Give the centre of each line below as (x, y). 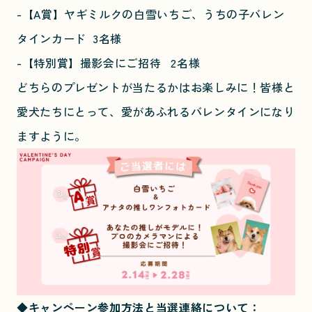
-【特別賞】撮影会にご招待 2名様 (109, 63)
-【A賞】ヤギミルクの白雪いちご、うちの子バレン (151, 14)
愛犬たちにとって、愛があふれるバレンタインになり (156, 112)
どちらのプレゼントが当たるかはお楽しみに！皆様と (156, 87)
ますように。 (52, 136)
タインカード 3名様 (70, 39)
